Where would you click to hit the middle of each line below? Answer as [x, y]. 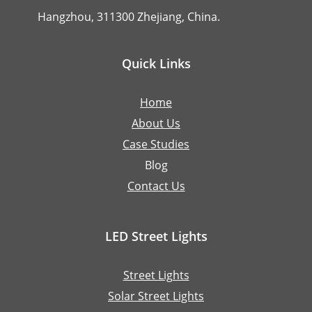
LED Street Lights [156, 236]
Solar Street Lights [156, 296]
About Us [156, 123]
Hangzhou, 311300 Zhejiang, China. [129, 17]
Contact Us [156, 186]
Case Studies [156, 144]
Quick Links [156, 63]
